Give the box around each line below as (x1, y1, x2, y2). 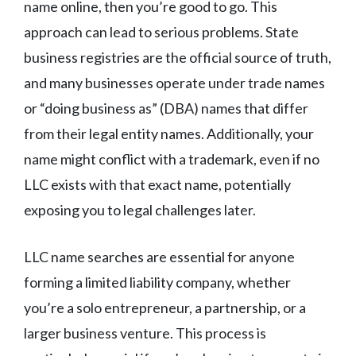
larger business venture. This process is (24, 324, 266, 342)
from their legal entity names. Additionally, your (24, 125, 314, 143)
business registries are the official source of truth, (24, 48, 331, 67)
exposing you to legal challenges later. (24, 201, 256, 219)
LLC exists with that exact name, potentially (24, 176, 291, 194)
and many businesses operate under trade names (24, 74, 325, 92)
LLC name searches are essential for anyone (24, 248, 295, 266)
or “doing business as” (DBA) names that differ (24, 99, 308, 118)
